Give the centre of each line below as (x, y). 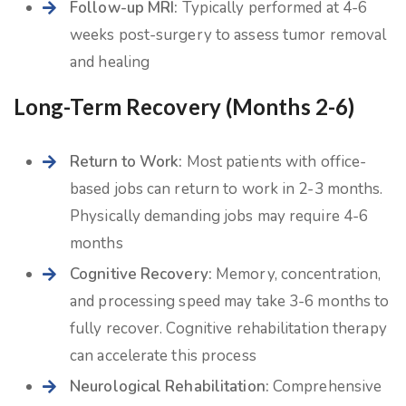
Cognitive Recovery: (141, 274)
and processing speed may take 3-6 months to (230, 301)
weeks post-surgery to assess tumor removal (228, 35)
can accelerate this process (163, 356)
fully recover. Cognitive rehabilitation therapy (228, 329)
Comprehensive (325, 387)
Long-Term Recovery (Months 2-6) (184, 106)
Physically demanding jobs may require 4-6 (219, 216)
